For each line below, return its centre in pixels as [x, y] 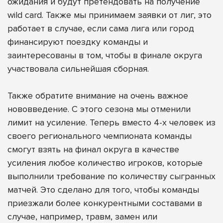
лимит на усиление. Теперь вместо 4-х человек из [111, 122]
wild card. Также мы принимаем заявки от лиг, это [110, 15]
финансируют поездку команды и [78, 42]
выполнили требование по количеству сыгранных [111, 176]
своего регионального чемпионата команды [100, 136]
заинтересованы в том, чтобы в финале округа [105, 55]
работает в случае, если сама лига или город [101, 28]
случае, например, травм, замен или [82, 216]
